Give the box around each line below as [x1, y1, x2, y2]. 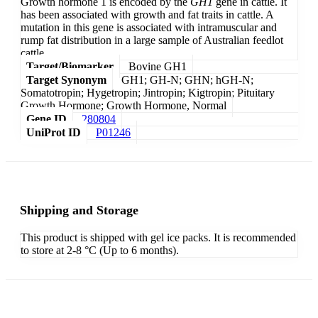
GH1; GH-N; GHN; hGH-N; [121, 74, 253, 87]
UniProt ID [26, 126, 81, 139]
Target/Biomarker [26, 60, 114, 73]
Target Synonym [26, 74, 106, 87]
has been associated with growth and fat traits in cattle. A [21, 9, 273, 21]
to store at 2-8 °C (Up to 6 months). [21, 244, 179, 257]
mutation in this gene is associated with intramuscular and [21, 21, 277, 34]
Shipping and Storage [20, 203, 138, 218]
